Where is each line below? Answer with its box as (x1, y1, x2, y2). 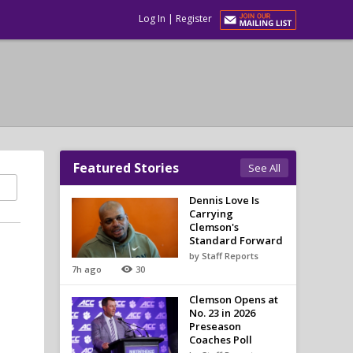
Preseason (188, 319, 241, 333)
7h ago (72, 263, 102, 275)
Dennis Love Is (188, 193, 259, 207)
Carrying (188, 206, 233, 221)
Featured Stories (73, 159, 179, 176)
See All (248, 161, 281, 175)
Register (176, 12, 212, 25)
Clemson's (188, 220, 239, 234)
